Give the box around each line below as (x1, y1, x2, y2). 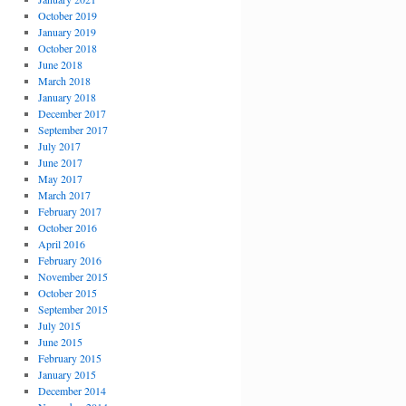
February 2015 (37, 351, 101, 365)
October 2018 (37, 41, 97, 55)
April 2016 (37, 237, 85, 251)
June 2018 (37, 57, 82, 72)
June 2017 (37, 155, 82, 169)
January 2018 (37, 90, 96, 104)
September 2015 (37, 302, 108, 316)
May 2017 (37, 171, 82, 186)
